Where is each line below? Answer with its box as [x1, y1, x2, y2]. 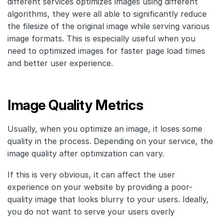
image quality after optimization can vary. [7, 148, 164, 158]
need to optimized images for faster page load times [7, 45, 205, 56]
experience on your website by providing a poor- [7, 182, 192, 192]
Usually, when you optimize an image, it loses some [7, 123, 202, 134]
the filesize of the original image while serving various [7, 21, 210, 31]
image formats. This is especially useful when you [7, 33, 195, 43]
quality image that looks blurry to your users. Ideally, [7, 194, 209, 204]
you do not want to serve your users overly [7, 206, 175, 217]
